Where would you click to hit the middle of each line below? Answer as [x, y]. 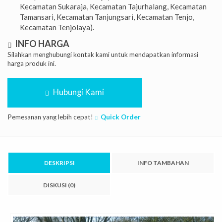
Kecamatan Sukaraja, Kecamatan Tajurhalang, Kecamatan [113, 6]
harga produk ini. [32, 63]
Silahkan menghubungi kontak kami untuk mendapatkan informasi [103, 54]
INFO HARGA [41, 43]
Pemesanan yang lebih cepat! [51, 117]
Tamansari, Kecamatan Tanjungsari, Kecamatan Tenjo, [107, 17]
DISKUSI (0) [59, 185]
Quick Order [121, 117]
